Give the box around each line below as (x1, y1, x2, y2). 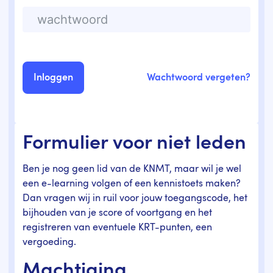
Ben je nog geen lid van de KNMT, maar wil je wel (23, 164, 242, 174)
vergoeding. (23, 237, 77, 247)
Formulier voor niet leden (23, 133, 247, 154)
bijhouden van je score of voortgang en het (23, 208, 213, 218)
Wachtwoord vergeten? (146, 73, 250, 83)
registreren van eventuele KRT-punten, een (23, 222, 213, 233)
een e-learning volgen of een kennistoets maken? (23, 179, 241, 189)
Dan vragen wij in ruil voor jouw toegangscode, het (23, 193, 248, 204)
